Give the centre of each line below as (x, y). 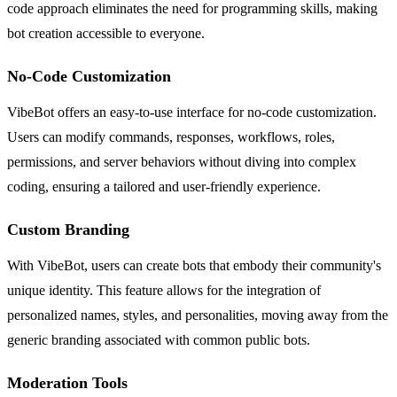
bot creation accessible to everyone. (106, 33)
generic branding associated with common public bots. (159, 339)
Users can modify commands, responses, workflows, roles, (171, 136)
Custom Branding (68, 229)
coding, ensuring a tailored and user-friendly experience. (164, 186)
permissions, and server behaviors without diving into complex (182, 161)
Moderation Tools (67, 382)
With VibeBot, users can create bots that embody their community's (194, 265)
